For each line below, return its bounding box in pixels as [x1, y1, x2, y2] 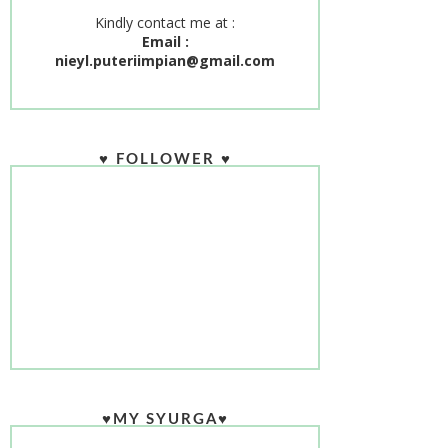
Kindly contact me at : [95, 13, 236, 33]
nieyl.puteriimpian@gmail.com [55, 51, 276, 71]
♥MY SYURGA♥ [101, 412, 229, 428]
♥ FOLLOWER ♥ [98, 151, 232, 167]
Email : [141, 32, 189, 52]
